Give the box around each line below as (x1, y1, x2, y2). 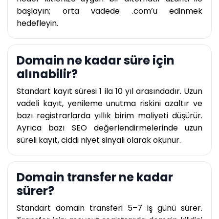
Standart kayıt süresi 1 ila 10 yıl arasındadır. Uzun (17, 86, 202, 97)
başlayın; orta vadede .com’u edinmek (17, 5, 202, 17)
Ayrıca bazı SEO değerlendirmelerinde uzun (17, 122, 202, 134)
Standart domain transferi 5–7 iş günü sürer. (17, 202, 202, 214)
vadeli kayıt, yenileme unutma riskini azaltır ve (17, 98, 202, 109)
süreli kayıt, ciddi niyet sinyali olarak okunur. (17, 134, 181, 146)
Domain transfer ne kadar (17, 169, 173, 186)
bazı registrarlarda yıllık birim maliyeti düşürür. (17, 110, 202, 122)
